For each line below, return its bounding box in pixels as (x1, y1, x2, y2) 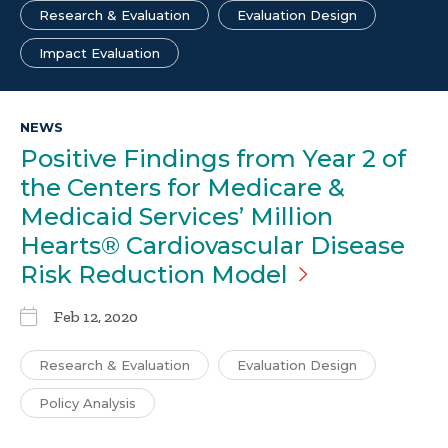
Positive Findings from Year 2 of (20, 144, 406, 174)
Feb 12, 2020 (53, 307, 138, 327)
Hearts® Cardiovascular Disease (20, 231, 405, 261)
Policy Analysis (39, 395, 136, 412)
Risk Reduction (20, 260, 211, 290)
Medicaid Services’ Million (20, 202, 333, 232)
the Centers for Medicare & (20, 173, 345, 203)
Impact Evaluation (39, 45, 160, 62)
